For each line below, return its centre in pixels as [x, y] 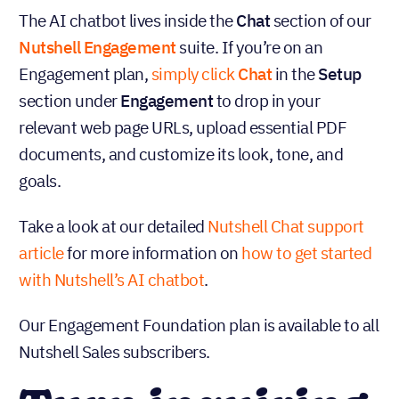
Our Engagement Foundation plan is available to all [199, 326]
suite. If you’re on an [249, 48]
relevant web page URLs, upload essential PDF [183, 128]
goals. [41, 181]
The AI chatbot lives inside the [127, 21]
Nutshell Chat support [286, 227]
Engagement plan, [85, 74]
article [41, 253]
